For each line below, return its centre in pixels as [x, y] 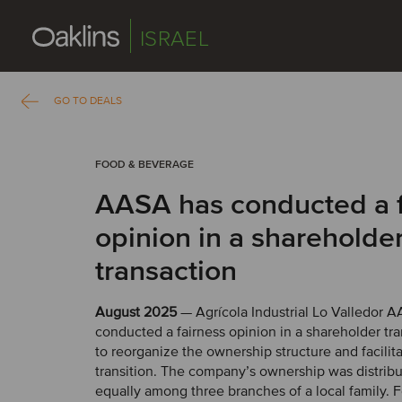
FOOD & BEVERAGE [144, 165]
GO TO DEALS [88, 101]
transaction [166, 271]
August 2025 [136, 312]
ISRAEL [175, 39]
